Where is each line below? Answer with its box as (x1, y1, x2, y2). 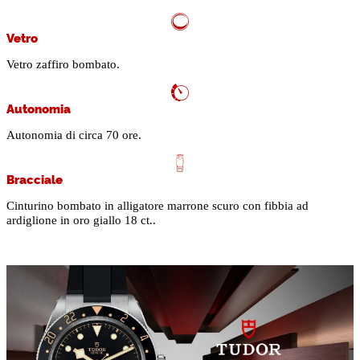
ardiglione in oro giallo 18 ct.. (6, 214, 156, 227)
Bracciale (6, 170, 63, 188)
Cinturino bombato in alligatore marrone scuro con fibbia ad (6, 199, 309, 213)
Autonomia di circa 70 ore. (6, 129, 141, 142)
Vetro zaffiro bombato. (6, 58, 120, 72)
